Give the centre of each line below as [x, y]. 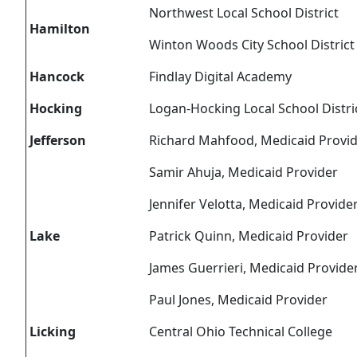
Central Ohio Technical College [241, 332]
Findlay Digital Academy [220, 77]
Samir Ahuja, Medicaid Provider [243, 173]
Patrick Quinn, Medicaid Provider [249, 236]
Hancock [55, 77]
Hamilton [58, 29]
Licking [51, 332]
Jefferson [56, 141]
